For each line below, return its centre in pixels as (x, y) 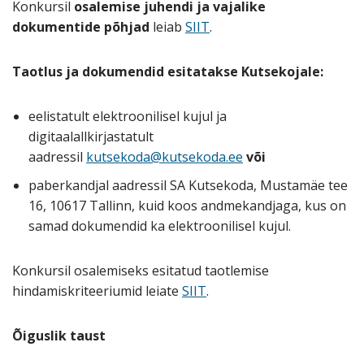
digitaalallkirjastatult (91, 136)
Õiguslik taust (59, 335)
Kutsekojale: (282, 71)
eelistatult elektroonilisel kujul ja (128, 116)
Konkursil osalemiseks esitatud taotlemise (141, 270)
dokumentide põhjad (81, 26)
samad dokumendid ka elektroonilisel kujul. (160, 225)
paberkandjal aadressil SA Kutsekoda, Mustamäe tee (188, 185)
